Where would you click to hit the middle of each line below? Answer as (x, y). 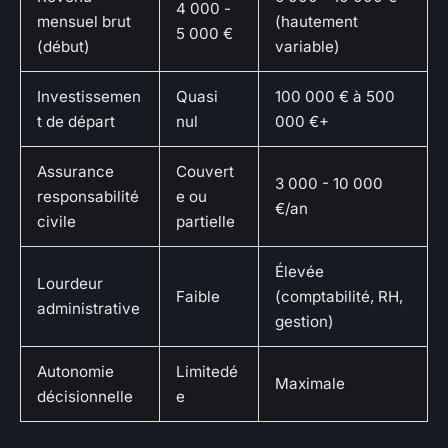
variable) (307, 47)
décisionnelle (85, 397)
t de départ (76, 122)
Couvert (205, 172)
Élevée (299, 272)
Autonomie (75, 372)
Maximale (310, 384)
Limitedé (207, 372)
